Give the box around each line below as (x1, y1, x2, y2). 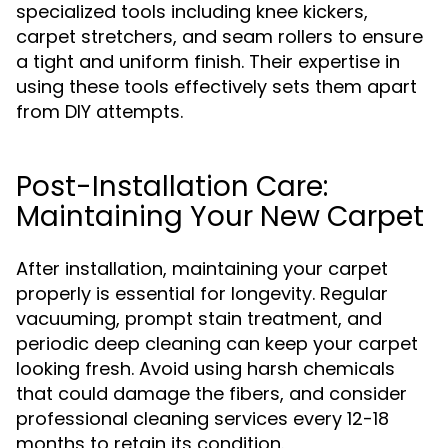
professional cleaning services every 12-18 (16, 406, 389, 431)
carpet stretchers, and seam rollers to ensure (16, 24, 423, 49)
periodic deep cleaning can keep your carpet (16, 331, 418, 356)
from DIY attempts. (16, 99, 183, 124)
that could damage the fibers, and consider (16, 381, 407, 406)
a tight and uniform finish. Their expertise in (16, 49, 400, 74)
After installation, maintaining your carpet (16, 256, 388, 281)
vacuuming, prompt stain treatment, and (16, 306, 382, 331)
